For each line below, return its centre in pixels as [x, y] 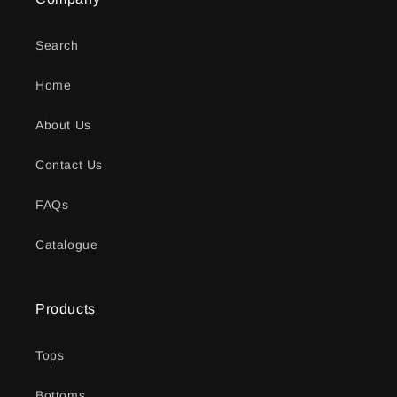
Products [66, 309]
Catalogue [67, 245]
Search [57, 46]
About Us [63, 125]
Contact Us [69, 165]
